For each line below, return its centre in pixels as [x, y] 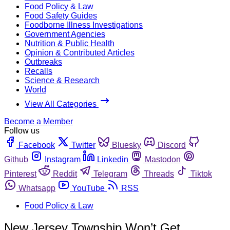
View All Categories [62, 104]
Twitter [83, 145]
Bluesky [127, 145]
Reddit [65, 174]
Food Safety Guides [61, 15]
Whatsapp [37, 188]
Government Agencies [65, 34]
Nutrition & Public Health [70, 43]
